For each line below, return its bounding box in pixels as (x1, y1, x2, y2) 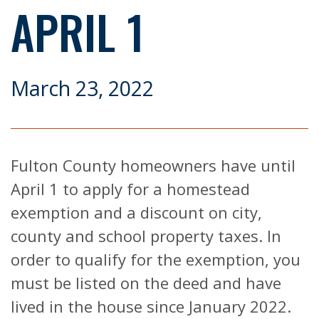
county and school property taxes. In (11, 225, 281, 247)
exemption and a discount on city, (11, 202, 262, 224)
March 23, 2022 (11, 74, 154, 103)
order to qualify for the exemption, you (11, 249, 300, 271)
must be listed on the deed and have (11, 272, 281, 294)
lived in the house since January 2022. (11, 296, 291, 318)
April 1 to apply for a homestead (11, 178, 250, 200)
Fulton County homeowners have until (11, 155, 296, 177)
